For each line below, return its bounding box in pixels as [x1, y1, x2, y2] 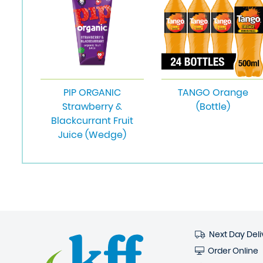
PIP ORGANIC [63, 86, 121, 99]
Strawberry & [62, 100, 122, 113]
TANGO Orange [178, 86, 248, 99]
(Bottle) [196, 100, 230, 113]
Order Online [204, 245, 258, 257]
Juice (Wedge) [58, 128, 126, 141]
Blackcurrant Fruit [51, 114, 133, 127]
